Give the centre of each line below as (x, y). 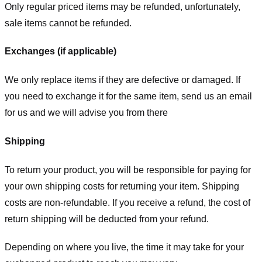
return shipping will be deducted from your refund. (107, 219)
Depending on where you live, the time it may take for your (124, 247)
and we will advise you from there (98, 113)
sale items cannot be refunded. (68, 23)
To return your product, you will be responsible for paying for (128, 170)
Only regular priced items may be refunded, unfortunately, (123, 6)
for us (16, 113)
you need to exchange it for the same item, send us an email (128, 96)
